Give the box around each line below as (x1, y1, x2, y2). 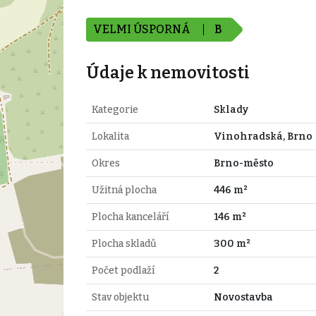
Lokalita (91, 130, 129, 142)
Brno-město (213, 157, 274, 169)
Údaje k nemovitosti (85, 62, 250, 83)
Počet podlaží (91, 264, 154, 276)
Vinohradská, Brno (213, 130, 312, 142)
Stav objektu (91, 291, 149, 303)
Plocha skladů (91, 237, 157, 250)
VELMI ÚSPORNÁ (92, 22, 193, 36)
